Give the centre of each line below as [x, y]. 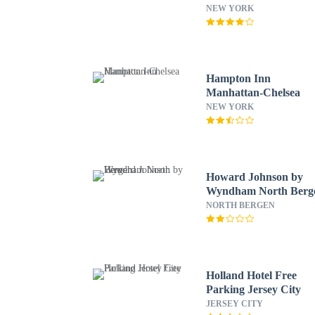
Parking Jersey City [254, 289]
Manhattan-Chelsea [253, 92]
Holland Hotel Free [252, 275]
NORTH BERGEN [241, 205]
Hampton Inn [239, 78]
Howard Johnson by [255, 177]
